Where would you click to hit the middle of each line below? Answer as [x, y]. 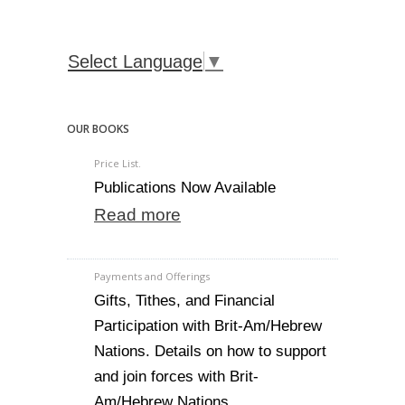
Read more [137, 215]
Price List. [118, 163]
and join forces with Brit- [176, 377]
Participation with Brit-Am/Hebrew [208, 326]
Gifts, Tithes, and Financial [184, 301]
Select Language [135, 61]
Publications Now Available [185, 188]
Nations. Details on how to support [210, 351]
